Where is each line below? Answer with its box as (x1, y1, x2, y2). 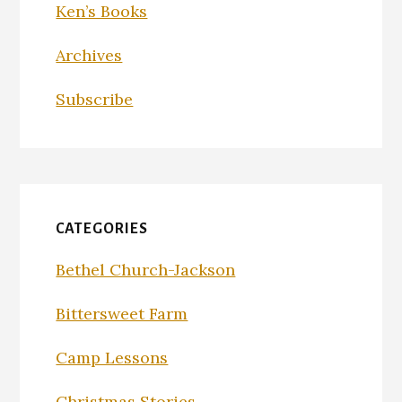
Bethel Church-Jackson (56, 258, 236, 280)
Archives (56, 44, 123, 66)
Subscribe (56, 88, 134, 109)
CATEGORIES (56, 220, 149, 237)
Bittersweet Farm (56, 302, 188, 324)
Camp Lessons (56, 346, 169, 368)
